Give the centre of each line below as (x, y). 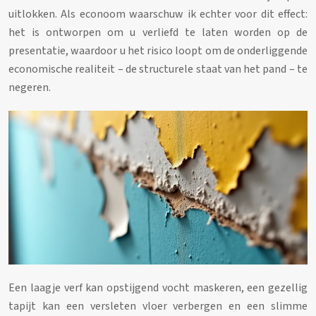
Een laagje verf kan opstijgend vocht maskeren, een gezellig (158, 287)
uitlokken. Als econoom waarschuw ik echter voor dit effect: (158, 14)
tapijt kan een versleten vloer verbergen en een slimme (158, 306)
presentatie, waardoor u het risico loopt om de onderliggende (158, 51)
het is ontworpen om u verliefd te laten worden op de (158, 33)
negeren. (30, 88)
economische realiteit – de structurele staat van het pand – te (158, 69)
